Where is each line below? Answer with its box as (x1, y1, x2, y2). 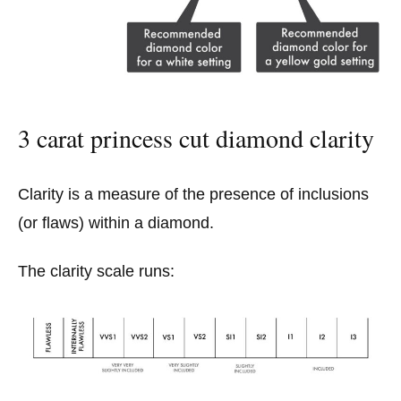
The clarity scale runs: (18, 261, 175, 280)
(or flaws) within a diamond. (18, 214, 214, 233)
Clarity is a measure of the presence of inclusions (18, 185, 369, 204)
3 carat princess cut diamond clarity (18, 121, 374, 156)
